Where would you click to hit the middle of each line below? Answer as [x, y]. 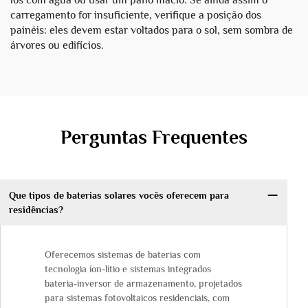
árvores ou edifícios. [57, 45]
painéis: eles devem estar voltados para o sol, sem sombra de [152, 30]
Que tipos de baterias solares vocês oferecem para [119, 195]
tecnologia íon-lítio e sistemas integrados [128, 269]
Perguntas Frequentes [154, 137]
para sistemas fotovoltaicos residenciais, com [137, 298]
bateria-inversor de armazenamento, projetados [143, 284]
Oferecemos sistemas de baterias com [123, 255]
